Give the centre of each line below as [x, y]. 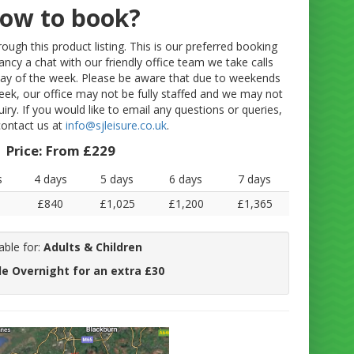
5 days [117, 179]
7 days [255, 179]
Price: [26, 151]
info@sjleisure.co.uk [117, 126]
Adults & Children [92, 247]
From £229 [80, 151]
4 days [50, 179]
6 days [186, 179]
